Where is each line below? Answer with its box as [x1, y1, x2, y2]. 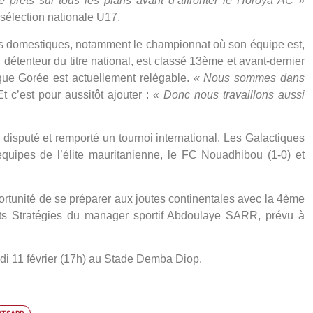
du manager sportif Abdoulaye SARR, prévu [66, 209, 299, 221]
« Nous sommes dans [193, 71, 305, 84]
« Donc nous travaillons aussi [153, 88, 305, 101]
